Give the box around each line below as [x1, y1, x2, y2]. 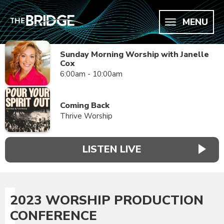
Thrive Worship [60, 111, 112, 121]
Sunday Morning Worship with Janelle [60, 49, 209, 60]
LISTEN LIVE [82, 142, 141, 156]
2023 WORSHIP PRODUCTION [10, 191, 203, 209]
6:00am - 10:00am [60, 69, 122, 79]
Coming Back [60, 100, 109, 111]
